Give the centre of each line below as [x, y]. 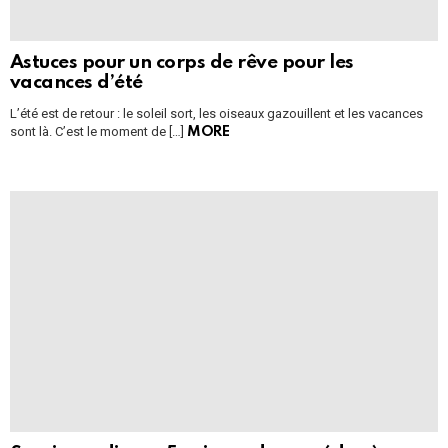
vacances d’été [76, 82]
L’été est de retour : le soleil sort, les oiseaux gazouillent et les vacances [216, 113]
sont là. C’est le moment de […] [98, 131]
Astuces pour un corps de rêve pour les [182, 62]
